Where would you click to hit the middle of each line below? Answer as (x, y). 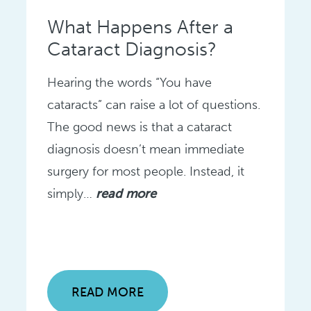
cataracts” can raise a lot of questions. (154, 105)
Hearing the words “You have (130, 83)
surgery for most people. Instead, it (146, 172)
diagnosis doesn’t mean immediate (146, 150)
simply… (72, 194)
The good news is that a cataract (140, 127)
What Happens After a (141, 27)
